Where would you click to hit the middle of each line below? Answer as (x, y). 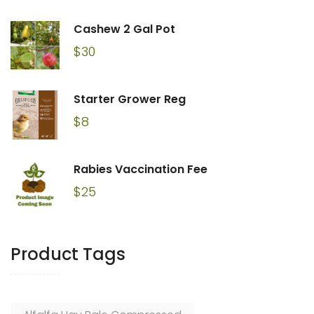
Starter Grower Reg (130, 99)
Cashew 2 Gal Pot (124, 29)
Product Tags (68, 254)
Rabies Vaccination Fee (141, 169)
